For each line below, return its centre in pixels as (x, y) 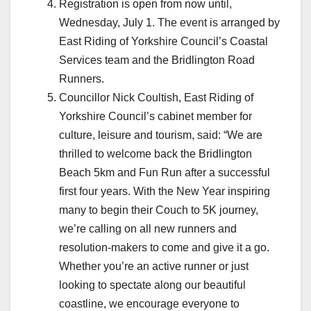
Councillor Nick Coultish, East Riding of (156, 97)
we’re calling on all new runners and (148, 228)
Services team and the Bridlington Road (157, 60)
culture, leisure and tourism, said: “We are (161, 135)
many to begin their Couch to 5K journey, (159, 210)
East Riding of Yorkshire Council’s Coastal (163, 41)
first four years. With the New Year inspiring (165, 191)
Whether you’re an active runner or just (154, 266)
